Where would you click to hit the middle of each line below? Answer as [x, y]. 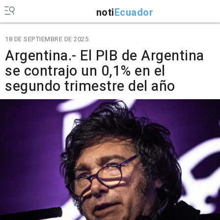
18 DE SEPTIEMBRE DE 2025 [47, 39]
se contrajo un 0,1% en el [85, 71]
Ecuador [134, 12]
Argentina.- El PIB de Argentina [105, 56]
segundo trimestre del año [90, 86]
